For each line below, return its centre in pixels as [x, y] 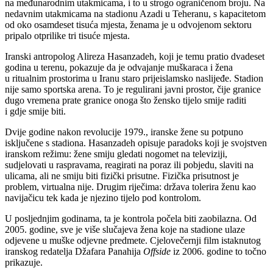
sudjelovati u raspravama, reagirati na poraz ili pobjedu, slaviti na [129, 165]
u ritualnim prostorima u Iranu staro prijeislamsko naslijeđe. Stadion [134, 78]
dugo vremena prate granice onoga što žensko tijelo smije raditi [126, 100]
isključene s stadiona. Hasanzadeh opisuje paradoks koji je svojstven [136, 143]
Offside [157, 251]
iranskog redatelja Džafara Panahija [74, 251]
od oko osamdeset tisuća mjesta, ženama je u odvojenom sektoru [128, 24]
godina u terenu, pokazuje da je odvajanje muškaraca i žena [119, 67]
